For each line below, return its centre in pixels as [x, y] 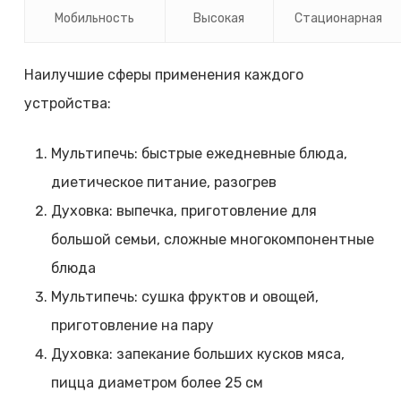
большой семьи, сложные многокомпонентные [212, 240]
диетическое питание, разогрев [163, 183]
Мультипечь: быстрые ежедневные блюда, [199, 154]
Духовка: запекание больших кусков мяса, [197, 354]
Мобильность [95, 19]
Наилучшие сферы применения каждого [163, 75]
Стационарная [339, 19]
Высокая [219, 19]
